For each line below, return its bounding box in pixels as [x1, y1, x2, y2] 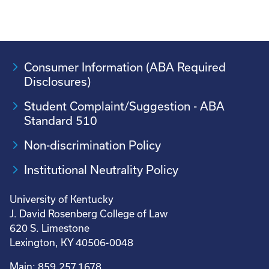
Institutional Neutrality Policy [24, 163, 178, 177]
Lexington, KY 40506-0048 [10, 237, 133, 248]
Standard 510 [24, 113, 97, 127]
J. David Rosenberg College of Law [10, 208, 168, 219]
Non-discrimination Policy [24, 138, 161, 152]
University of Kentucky [10, 193, 113, 205]
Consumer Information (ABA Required [24, 60, 226, 74]
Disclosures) [24, 74, 91, 88]
